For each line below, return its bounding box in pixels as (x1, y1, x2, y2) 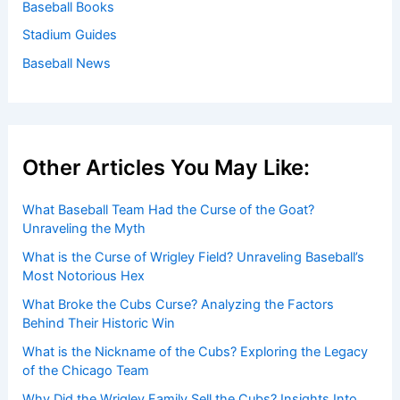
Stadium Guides (22, 27, 118, 44)
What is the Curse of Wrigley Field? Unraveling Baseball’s (22, 249, 365, 266)
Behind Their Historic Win (22, 315, 176, 332)
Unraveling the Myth (22, 221, 146, 237)
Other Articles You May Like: (22, 154, 311, 180)
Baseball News (22, 55, 112, 72)
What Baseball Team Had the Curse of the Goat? (22, 202, 315, 219)
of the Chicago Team (22, 362, 150, 379)
